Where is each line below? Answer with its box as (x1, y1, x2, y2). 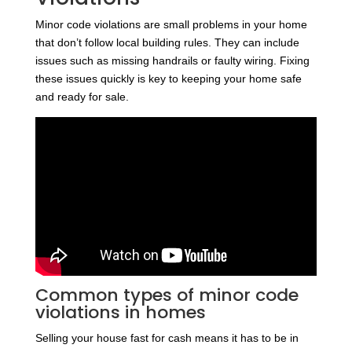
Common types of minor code (35, 282, 299, 307)
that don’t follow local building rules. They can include (35, 35, 299, 49)
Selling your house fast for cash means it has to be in (35, 331, 299, 344)
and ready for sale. (35, 90, 129, 103)
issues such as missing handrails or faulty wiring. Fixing (35, 53, 310, 67)
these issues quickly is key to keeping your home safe (35, 71, 302, 85)
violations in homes (35, 299, 206, 324)
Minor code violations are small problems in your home (35, 17, 307, 31)
